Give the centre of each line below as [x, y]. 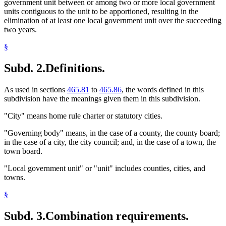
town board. [23, 151]
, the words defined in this [163, 90]
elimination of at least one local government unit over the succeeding [113, 21]
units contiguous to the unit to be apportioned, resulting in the [101, 12]
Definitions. [75, 68]
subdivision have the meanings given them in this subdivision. [102, 99]
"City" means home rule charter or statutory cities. [83, 116]
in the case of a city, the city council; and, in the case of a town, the [110, 142]
